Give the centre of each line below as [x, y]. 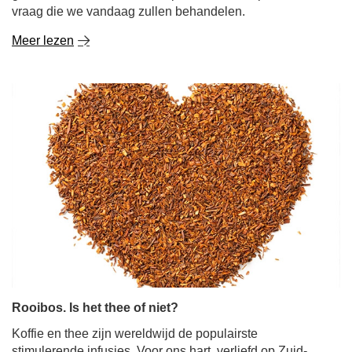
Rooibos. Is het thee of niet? [95, 308]
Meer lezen [43, 40]
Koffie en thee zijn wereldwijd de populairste [135, 334]
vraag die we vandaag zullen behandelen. [128, 11]
